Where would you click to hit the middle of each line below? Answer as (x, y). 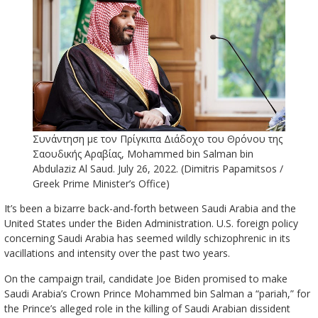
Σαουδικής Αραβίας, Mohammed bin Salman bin (143, 154)
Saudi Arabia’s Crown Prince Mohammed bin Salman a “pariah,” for (157, 294)
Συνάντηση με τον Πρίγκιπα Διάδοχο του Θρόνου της (157, 139)
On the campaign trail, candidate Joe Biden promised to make (146, 279)
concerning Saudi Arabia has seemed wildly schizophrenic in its (147, 238)
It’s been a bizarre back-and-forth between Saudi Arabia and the (150, 209)
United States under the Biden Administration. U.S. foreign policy (151, 224)
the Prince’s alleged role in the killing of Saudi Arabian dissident (147, 309)
